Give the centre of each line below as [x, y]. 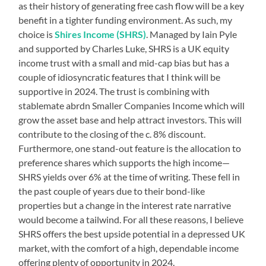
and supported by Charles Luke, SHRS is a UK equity [124, 48]
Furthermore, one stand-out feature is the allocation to [130, 148]
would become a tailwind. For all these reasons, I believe [131, 219]
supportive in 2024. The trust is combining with [114, 91]
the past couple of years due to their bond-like [112, 191]
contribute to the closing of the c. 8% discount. [112, 134]
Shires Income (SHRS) [101, 34]
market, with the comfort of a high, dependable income [129, 248]
